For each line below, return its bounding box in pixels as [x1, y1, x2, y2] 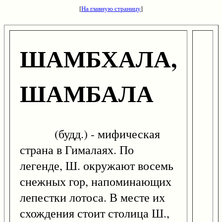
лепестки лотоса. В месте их [20, 189, 165, 206]
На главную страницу [81, 4, 141, 13]
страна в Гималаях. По [20, 142, 134, 158]
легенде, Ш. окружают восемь [20, 158, 173, 174]
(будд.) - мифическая [20, 126, 160, 142]
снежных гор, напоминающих [20, 173, 171, 190]
